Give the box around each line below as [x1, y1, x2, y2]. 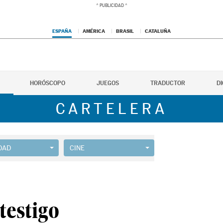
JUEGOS [97, 80, 119, 87]
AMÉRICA [83, 28, 105, 34]
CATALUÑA [145, 28, 171, 34]
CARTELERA [55, 100, 168, 117]
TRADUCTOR [150, 80, 185, 87]
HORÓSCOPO [30, 80, 65, 87]
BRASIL [116, 28, 134, 34]
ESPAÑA [52, 28, 72, 34]
